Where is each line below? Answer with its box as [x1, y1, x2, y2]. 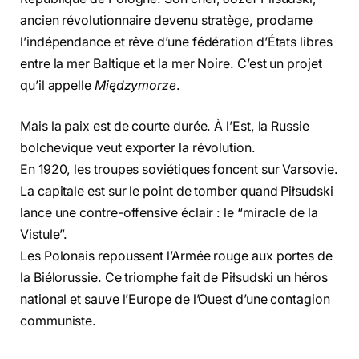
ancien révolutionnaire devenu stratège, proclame [20, 12, 313, 28]
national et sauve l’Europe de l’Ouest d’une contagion [20, 292, 330, 308]
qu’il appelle [20, 77, 95, 93]
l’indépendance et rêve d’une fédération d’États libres [20, 34, 333, 50]
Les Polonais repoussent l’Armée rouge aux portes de [20, 248, 333, 264]
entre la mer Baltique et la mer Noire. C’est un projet [20, 55, 322, 71]
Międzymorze [94, 77, 177, 93]
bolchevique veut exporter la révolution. [20, 140, 256, 156]
